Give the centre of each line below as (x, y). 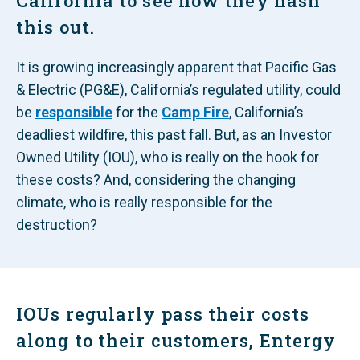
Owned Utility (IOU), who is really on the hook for (168, 157)
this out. (55, 27)
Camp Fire (195, 112)
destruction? (57, 225)
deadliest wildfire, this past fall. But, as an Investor (174, 135)
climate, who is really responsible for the (144, 202)
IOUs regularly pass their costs (163, 314)
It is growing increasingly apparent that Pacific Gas (176, 67)
